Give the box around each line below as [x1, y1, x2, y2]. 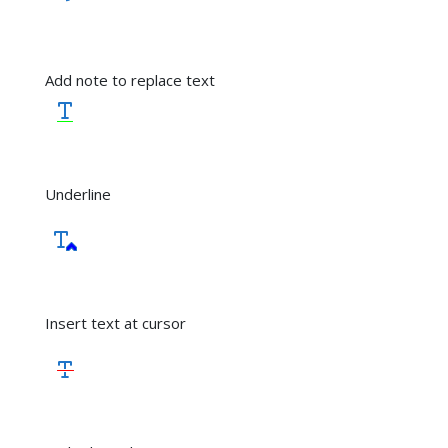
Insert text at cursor [45, 313, 186, 334]
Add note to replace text [45, 70, 215, 91]
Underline [45, 184, 111, 205]
